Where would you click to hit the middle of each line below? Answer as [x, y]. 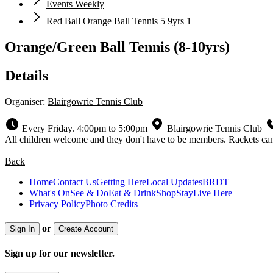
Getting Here [121, 182]
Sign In [22, 229]
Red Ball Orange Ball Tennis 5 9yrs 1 [119, 21]
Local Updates [174, 182]
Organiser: [26, 101]
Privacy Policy [57, 204]
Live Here [213, 193]
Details [27, 75]
